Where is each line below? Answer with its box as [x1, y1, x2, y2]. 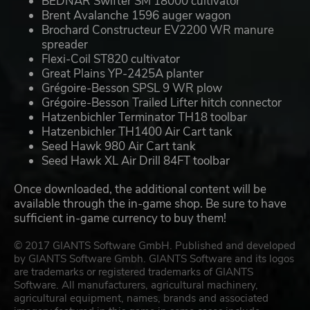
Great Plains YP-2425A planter [42, 66, 203, 82]
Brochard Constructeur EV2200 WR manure [42, 22, 274, 39]
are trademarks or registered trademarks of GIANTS [14, 265, 253, 280]
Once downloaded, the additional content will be [14, 181, 266, 198]
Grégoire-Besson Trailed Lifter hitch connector [42, 95, 282, 111]
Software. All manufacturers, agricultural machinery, [14, 278, 258, 293]
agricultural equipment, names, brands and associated [14, 291, 268, 306]
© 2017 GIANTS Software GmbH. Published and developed [14, 239, 295, 253]
